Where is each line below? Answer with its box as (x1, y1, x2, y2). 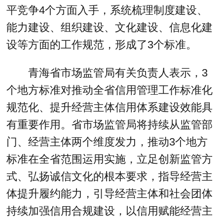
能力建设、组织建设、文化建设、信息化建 (6, 21, 213, 34)
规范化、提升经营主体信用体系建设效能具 (6, 101, 213, 113)
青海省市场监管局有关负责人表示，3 (28, 66, 208, 79)
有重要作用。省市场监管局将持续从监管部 (6, 118, 213, 131)
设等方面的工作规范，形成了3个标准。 (6, 38, 197, 51)
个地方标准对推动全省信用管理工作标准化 (6, 83, 213, 96)
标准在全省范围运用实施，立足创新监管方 (6, 152, 213, 165)
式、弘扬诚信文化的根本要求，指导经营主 (6, 170, 213, 183)
